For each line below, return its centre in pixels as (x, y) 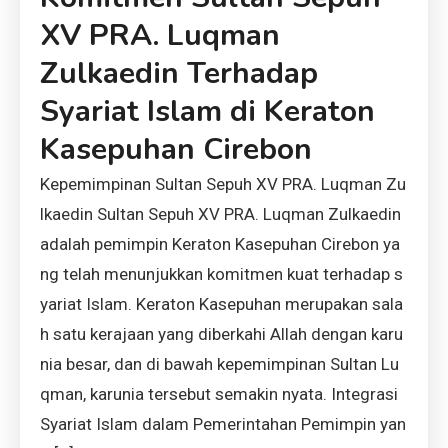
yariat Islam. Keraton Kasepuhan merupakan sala (221, 304)
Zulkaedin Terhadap (179, 74)
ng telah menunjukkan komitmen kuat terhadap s (221, 274)
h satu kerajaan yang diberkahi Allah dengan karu (221, 334)
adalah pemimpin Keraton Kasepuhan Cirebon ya (220, 244)
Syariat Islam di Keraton (207, 112)
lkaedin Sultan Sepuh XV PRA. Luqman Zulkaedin (220, 214)
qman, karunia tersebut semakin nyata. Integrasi (219, 394)
